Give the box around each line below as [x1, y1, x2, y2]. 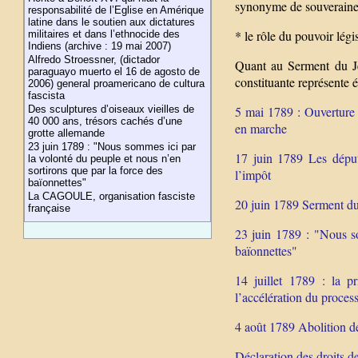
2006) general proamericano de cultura [28, 78, 205, 89]
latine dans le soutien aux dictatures [28, 16, 196, 28]
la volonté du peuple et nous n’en [28, 153, 181, 165]
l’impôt [235, 166, 271, 183]
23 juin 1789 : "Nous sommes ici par [28, 141, 197, 153]
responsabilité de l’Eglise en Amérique [28, 4, 205, 16]
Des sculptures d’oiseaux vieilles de [28, 103, 195, 115]
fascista [28, 89, 66, 101]
